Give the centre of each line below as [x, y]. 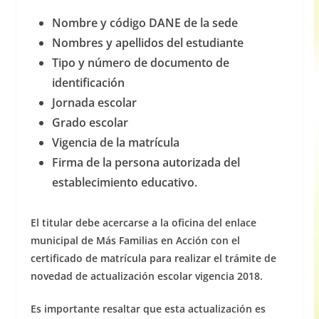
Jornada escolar [94, 103]
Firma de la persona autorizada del [146, 163]
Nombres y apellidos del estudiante [147, 43]
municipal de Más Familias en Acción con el [135, 241]
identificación [88, 83]
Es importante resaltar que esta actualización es [148, 309]
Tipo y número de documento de [140, 63]
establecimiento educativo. [124, 183]
